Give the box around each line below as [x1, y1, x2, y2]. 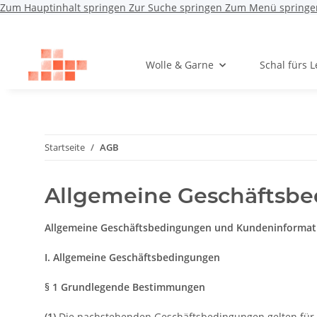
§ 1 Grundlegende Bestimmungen [45, 280, 205, 294]
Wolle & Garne [145, 58, 214, 72]
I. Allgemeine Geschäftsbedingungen [45, 250, 220, 265]
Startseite [45, 141, 85, 154]
